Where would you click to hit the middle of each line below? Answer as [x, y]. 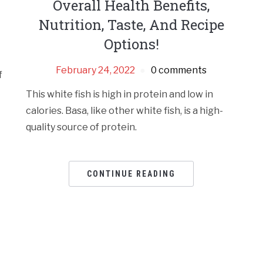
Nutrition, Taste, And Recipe [131, 25]
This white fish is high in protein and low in [120, 95]
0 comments [179, 70]
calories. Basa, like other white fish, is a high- [125, 111]
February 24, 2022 [96, 70]
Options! [131, 44]
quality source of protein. [82, 127]
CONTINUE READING [131, 174]
